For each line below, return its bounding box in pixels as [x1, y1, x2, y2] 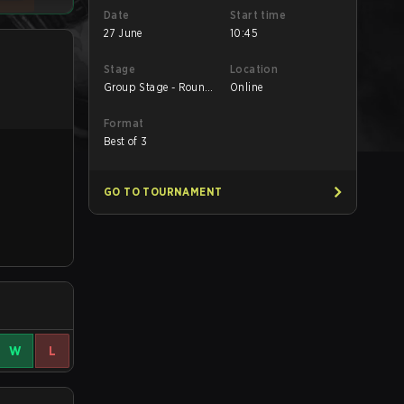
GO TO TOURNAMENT [104, 185, 223, 198]
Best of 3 [104, 134, 148, 148]
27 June [104, 26, 142, 40]
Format [104, 116, 144, 130]
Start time [230, 8, 286, 22]
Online [230, 80, 263, 94]
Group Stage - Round [104, 80, 212, 94]
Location [230, 62, 279, 76]
